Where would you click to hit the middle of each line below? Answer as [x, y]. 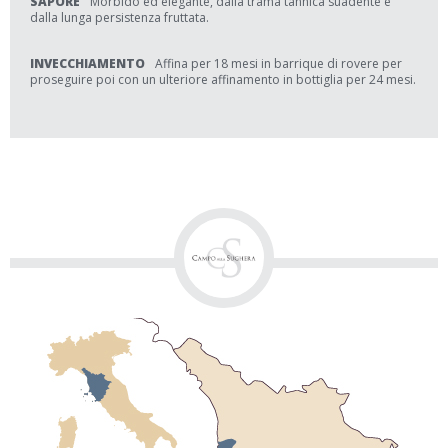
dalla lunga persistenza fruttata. [119, 17]
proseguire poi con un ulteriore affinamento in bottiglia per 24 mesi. [223, 79]
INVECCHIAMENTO [87, 63]
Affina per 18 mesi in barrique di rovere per [278, 63]
